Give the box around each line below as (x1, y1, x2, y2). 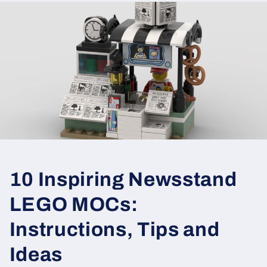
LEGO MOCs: (9, 193, 138, 215)
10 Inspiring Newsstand (9, 168, 237, 190)
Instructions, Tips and (9, 218, 220, 240)
